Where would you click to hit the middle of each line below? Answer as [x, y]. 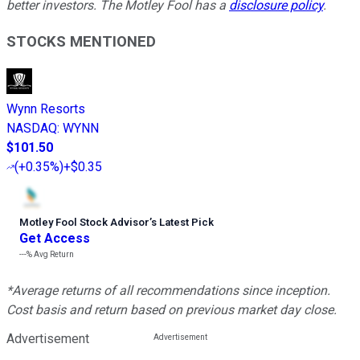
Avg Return [53, 254]
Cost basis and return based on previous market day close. [172, 309]
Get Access [55, 238]
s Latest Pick [182, 222]
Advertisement [48, 338]
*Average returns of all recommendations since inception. [168, 290]
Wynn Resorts [46, 108]
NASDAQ [32, 128]
